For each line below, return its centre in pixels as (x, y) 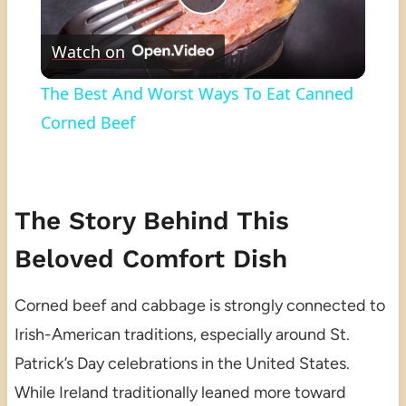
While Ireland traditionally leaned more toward (180, 392)
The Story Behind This (151, 220)
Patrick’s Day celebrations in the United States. (182, 363)
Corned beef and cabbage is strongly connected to (199, 305)
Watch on (88, 51)
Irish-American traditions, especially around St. (182, 334)
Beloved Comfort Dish (150, 258)
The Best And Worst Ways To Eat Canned (197, 93)
